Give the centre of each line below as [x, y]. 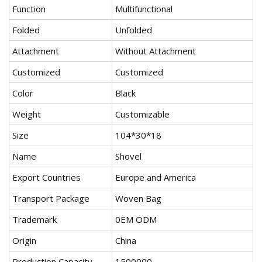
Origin [24, 241]
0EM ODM [136, 220]
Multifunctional [144, 9]
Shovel [128, 156]
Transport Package [51, 199]
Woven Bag [138, 199]
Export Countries [46, 177]
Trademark [35, 220]
